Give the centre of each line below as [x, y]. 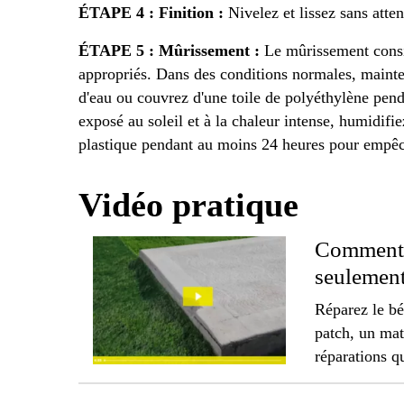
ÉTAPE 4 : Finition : [153, 13]
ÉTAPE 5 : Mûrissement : [169, 51]
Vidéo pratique [188, 206]
